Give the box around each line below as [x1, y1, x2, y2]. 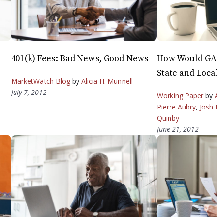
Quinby [157, 113, 179, 123]
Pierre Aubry [157, 102, 196, 111]
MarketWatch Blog [11, 76, 70, 86]
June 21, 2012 [157, 124, 199, 134]
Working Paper [157, 91, 203, 100]
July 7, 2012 [11, 87, 47, 97]
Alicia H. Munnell [81, 76, 133, 86]
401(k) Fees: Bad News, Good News [11, 52, 149, 64]
